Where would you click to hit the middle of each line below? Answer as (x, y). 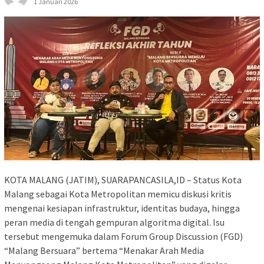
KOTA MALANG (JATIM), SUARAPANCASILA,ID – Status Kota (123, 180)
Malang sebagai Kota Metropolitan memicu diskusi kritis (118, 194)
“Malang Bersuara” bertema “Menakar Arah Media (104, 251)
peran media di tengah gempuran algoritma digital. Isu (114, 222)
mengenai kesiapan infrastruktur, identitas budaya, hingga (122, 208)
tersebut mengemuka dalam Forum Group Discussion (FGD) (123, 237)
